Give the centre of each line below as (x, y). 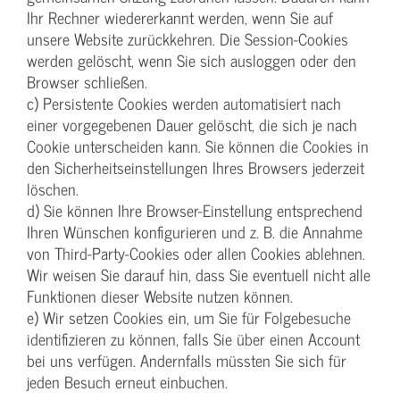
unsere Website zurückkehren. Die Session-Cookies (187, 39)
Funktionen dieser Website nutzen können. (160, 296)
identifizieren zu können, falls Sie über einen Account (193, 339)
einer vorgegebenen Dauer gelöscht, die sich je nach (192, 125)
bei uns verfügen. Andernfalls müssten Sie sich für (187, 361)
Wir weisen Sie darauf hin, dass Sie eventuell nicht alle (199, 275)
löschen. (53, 189)
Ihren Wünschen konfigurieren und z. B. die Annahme (195, 232)
